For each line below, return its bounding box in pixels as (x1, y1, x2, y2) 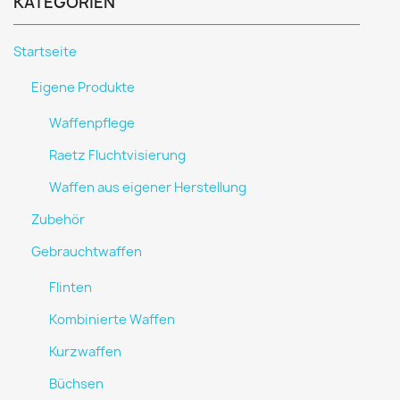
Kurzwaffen (49, 343, 121, 361)
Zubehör (31, 211, 85, 229)
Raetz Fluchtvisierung (49, 146, 186, 164)
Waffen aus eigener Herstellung (49, 179, 246, 196)
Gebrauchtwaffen (31, 243, 142, 261)
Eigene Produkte (31, 79, 135, 96)
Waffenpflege (49, 114, 135, 132)
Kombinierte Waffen (49, 311, 175, 329)
